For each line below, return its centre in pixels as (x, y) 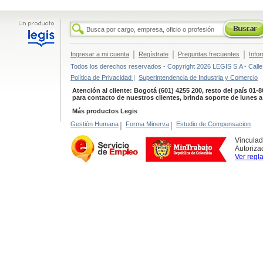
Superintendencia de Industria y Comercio (198, 77)
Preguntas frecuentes (209, 54)
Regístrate (154, 54)
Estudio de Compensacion (213, 124)
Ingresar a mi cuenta (100, 54)
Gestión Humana (95, 124)
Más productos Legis (105, 111)
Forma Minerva (147, 124)
